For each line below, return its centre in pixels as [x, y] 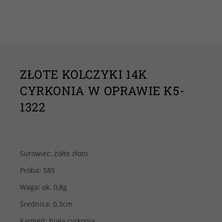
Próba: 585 [37, 170]
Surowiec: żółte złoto [54, 153]
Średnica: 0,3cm [46, 204]
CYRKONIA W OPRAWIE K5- [102, 91]
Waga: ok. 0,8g [43, 187]
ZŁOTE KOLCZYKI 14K [84, 74]
